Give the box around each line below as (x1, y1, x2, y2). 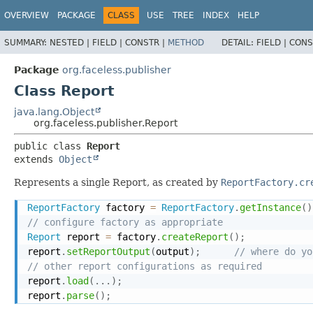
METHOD (168, 37, 204, 48)
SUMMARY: (4, 37, 50, 48)
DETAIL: (221, 37, 256, 48)
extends (14, 153, 59, 165)
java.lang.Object (14, 105, 94, 117)
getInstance (240, 201, 301, 213)
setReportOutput (66, 245, 150, 257)
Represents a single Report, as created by (14, 176, 221, 188)
